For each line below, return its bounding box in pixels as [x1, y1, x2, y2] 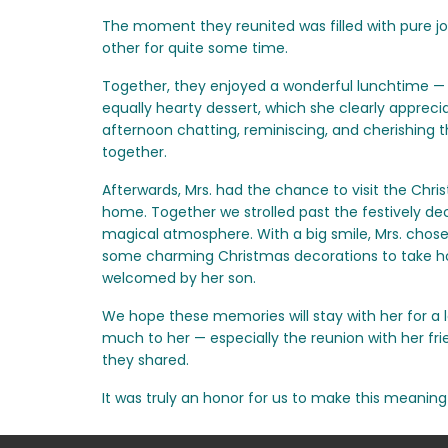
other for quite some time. [102, 38, 288, 58]
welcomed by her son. [102, 268, 256, 288]
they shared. [102, 350, 189, 370]
